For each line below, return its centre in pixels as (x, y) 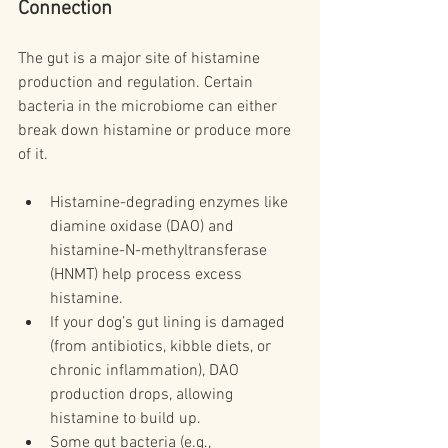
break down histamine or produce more (156, 131)
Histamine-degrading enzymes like (171, 203)
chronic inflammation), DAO (146, 371)
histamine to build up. (125, 419)
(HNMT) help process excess (148, 275)
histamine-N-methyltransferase (160, 251)
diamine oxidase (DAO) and (144, 227)
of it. (33, 155)
